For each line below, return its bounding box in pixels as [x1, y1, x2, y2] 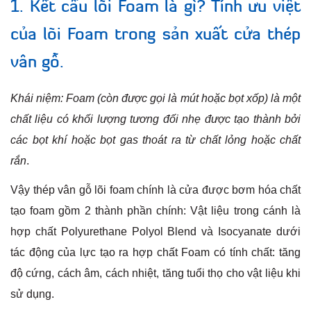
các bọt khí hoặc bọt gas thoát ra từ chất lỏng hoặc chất [10, 134, 301, 146]
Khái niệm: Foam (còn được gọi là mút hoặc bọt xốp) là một [10, 92, 301, 105]
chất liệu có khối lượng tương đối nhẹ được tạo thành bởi [10, 113, 301, 126]
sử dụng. [10, 287, 54, 300]
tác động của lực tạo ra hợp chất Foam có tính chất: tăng [10, 246, 301, 258]
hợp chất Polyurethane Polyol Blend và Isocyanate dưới [10, 225, 301, 237]
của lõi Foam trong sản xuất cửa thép [10, 26, 301, 44]
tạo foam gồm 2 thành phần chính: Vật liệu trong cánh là [10, 204, 301, 217]
